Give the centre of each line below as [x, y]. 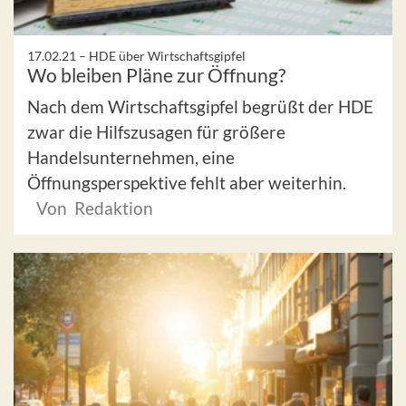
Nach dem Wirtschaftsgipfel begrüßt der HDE [200, 107]
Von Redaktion [95, 208]
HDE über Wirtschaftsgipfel [167, 56]
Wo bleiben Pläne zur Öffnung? [156, 75]
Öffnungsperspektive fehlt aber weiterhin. [187, 183]
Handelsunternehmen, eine [131, 158]
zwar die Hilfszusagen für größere [156, 132]
